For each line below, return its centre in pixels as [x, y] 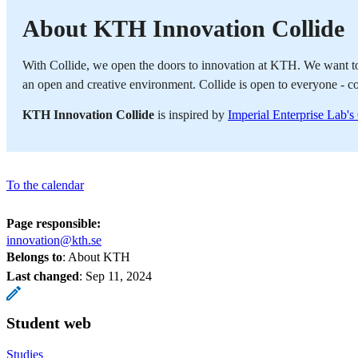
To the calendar [45, 185]
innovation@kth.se [54, 240]
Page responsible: [54, 223]
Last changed [43, 276]
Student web [49, 322]
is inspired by [193, 114]
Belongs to [34, 257]
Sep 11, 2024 [119, 276]
